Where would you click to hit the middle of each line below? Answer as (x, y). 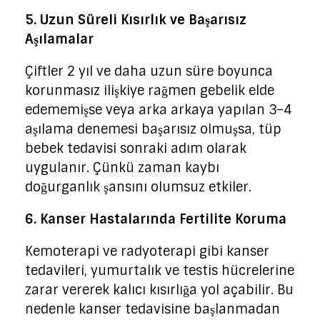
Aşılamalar (59, 39)
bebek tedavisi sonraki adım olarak (136, 148)
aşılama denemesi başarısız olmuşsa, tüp (153, 129)
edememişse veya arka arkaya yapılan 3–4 (158, 110)
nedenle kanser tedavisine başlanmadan (152, 309)
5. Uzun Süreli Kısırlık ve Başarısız (136, 20)
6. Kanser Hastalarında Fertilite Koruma (156, 219)
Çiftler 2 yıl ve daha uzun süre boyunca (149, 71)
